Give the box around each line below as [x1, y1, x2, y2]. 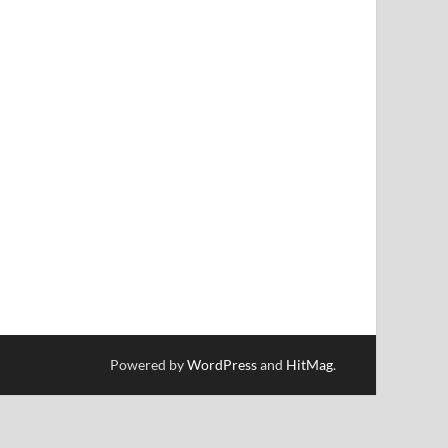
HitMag [286, 355, 333, 373]
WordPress [187, 355, 257, 373]
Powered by [110, 355, 187, 373]
